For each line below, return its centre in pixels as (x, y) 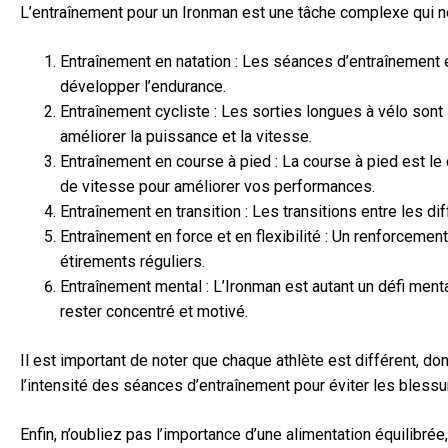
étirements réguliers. (132, 262)
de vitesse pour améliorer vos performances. (217, 187)
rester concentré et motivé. (154, 312)
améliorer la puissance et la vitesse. (186, 137)
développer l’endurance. (143, 87)
